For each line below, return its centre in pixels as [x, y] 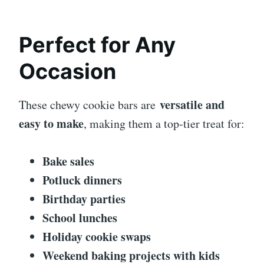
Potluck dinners [82, 180]
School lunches [80, 217]
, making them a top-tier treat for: [164, 123]
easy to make [51, 123]
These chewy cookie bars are [89, 104]
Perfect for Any [97, 44]
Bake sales [68, 161]
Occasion [67, 71]
